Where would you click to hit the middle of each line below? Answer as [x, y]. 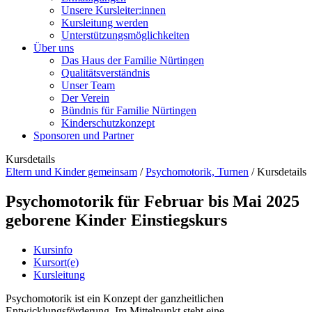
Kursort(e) [56, 262]
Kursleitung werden [105, 23]
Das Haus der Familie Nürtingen [133, 60]
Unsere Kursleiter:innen [114, 10]
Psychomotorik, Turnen [197, 172]
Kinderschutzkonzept [108, 123]
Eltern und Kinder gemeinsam [71, 172]
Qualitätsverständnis [106, 73]
